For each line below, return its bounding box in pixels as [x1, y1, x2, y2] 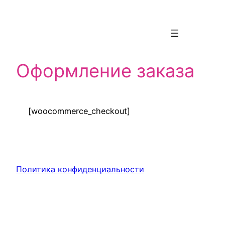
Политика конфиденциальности [16, 164, 144, 174]
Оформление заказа [16, 59, 194, 82]
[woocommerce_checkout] [28, 105, 130, 116]
